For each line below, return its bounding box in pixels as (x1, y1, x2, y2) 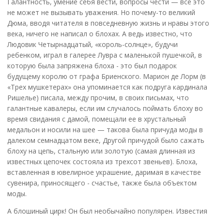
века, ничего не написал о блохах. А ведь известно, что (7, 29, 192, 38)
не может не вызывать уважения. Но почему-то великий (7, 7, 195, 17)
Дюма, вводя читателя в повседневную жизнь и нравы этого (7, 18, 209, 28)
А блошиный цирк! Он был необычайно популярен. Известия (7, 206, 207, 216)
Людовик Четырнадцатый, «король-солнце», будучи (7, 39, 178, 49)
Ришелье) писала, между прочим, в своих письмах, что (7, 93, 189, 102)
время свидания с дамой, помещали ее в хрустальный (7, 114, 186, 124)
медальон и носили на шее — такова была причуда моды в (7, 124, 203, 134)
